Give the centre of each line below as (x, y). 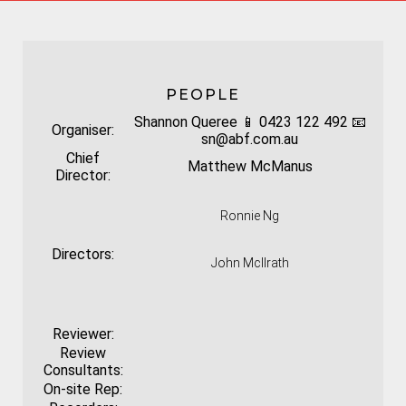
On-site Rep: (83, 389)
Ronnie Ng (250, 216)
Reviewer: (83, 334)
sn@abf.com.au (250, 139)
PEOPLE (203, 95)
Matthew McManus (250, 166)
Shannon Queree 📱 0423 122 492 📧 (250, 122)
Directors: (83, 254)
